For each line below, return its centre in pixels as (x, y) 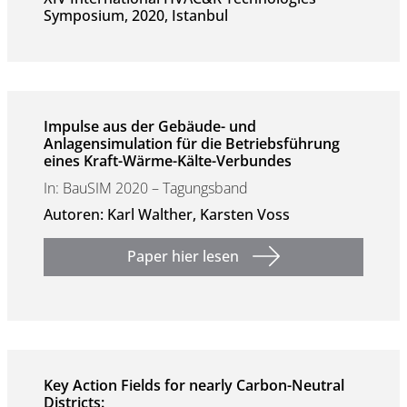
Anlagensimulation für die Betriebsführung (192, 144)
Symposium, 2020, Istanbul (136, 15)
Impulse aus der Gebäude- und (150, 126)
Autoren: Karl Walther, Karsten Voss (167, 214)
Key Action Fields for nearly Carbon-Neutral (194, 385)
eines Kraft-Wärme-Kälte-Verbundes (168, 161)
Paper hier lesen (183, 256)
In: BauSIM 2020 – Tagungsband (146, 188)
